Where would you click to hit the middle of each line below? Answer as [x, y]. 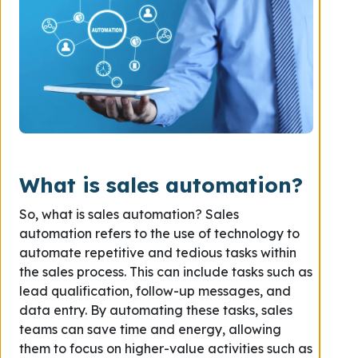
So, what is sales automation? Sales [129, 214]
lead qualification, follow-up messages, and [155, 291]
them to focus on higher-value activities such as [166, 348]
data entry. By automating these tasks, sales [156, 310]
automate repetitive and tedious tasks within [158, 253]
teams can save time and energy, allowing [150, 329]
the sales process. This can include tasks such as [166, 272]
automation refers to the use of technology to [159, 233]
